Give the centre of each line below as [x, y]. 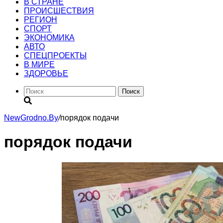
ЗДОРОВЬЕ [46, 73]
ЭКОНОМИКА [49, 38]
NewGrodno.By [31, 118]
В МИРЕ [39, 64]
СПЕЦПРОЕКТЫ [55, 56]
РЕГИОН [41, 20]
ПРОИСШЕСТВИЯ [59, 11]
